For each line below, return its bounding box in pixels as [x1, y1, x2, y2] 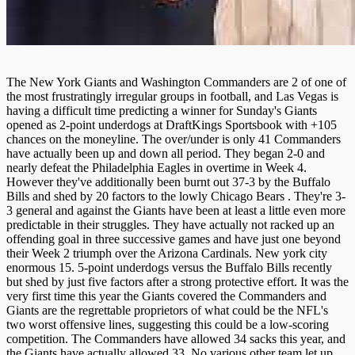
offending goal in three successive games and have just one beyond [6, 231, 341, 246]
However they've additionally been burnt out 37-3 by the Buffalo [6, 174, 330, 189]
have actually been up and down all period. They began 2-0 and [6, 146, 325, 160]
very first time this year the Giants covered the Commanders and [6, 288, 326, 303]
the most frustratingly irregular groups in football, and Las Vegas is [6, 89, 338, 103]
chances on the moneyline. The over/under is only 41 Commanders [6, 132, 341, 146]
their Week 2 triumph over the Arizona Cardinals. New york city [6, 246, 327, 260]
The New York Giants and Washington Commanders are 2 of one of [6, 74, 346, 89]
